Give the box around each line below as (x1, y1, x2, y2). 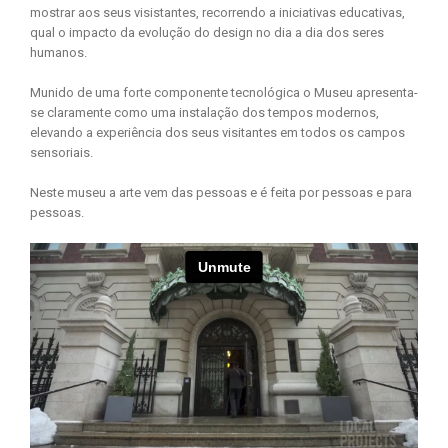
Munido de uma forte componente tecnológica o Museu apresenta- (30, 84, 418, 100)
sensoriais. (30, 144, 93, 160)
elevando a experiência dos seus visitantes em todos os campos (30, 124, 405, 140)
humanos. (30, 44, 87, 60)
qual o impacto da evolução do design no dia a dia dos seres (30, 24, 384, 40)
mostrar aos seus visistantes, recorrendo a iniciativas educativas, (30, 4, 405, 20)
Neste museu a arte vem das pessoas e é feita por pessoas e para (30, 184, 412, 200)
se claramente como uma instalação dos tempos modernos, (30, 104, 379, 120)
